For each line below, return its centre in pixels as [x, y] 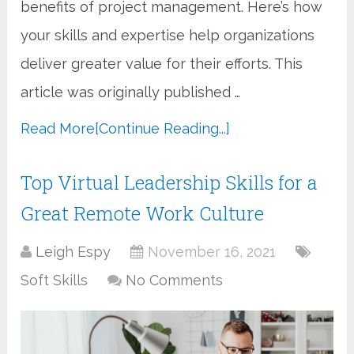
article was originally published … [131, 92]
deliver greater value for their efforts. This [162, 63]
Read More [58, 128]
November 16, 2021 [212, 251]
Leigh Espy [73, 251]
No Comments [175, 280]
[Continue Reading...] [163, 128]
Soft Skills [55, 280]
